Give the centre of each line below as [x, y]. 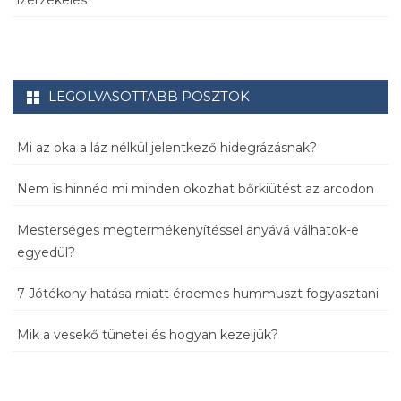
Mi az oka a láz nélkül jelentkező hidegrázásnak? [167, 148]
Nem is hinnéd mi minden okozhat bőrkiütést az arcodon [196, 189]
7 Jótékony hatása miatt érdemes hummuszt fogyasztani [198, 294]
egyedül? [46, 253]
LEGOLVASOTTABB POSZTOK [149, 97]
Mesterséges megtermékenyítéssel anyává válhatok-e [188, 230]
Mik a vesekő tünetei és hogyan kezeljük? [148, 335]
